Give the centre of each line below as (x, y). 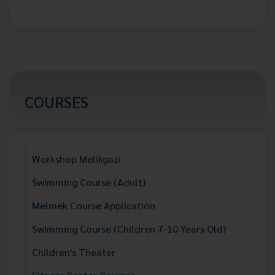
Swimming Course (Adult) (89, 182)
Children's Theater (74, 252)
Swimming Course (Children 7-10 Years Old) (129, 229)
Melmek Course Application (94, 205)
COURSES (56, 101)
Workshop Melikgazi (76, 159)
